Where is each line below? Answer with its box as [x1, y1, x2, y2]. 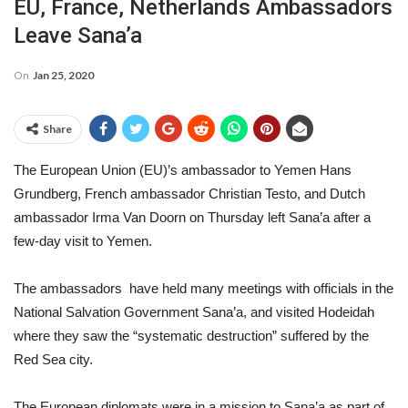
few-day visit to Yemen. [14, 233, 152, 249]
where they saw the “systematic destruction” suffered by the [14, 328, 369, 343]
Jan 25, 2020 [33, 68, 94, 82]
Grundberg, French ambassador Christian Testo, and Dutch [14, 186, 365, 201]
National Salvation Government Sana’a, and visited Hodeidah [14, 304, 374, 320]
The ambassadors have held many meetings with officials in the [14, 280, 393, 296]
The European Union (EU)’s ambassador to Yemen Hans [14, 162, 352, 178]
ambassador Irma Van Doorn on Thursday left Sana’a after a [14, 209, 371, 225]
